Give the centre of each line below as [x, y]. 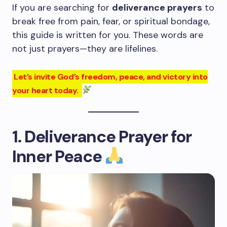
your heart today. [46, 90]
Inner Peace [57, 156]
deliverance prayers [157, 8]
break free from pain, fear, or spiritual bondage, [111, 21]
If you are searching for [62, 8]
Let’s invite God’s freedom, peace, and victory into [111, 77]
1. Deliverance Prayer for [102, 137]
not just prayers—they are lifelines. [85, 49]
